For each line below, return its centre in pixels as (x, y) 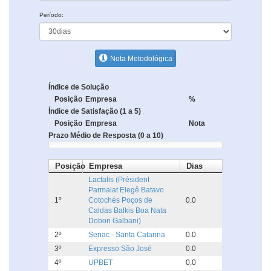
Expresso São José (120, 249)
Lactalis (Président (119, 180)
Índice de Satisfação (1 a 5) (95, 112)
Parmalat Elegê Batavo (126, 190)
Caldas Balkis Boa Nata (127, 211)
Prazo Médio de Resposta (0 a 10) (106, 136)
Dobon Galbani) (115, 221)
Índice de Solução (79, 87)
